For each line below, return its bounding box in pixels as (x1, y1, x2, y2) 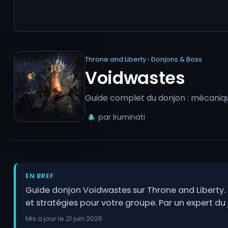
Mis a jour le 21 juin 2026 (25, 214, 103, 223)
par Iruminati (98, 112, 145, 123)
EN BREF (25, 172, 54, 181)
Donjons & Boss (151, 54, 202, 64)
